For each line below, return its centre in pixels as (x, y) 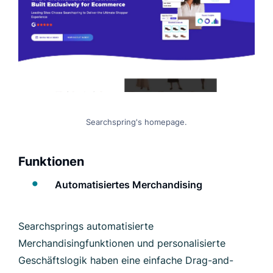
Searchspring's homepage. (136, 122)
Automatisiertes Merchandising (129, 184)
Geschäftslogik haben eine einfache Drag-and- (126, 260)
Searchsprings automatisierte (86, 226)
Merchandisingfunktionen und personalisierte (122, 243)
